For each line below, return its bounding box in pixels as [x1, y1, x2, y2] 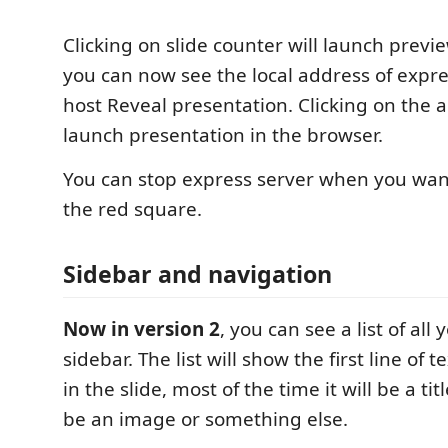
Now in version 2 [63, 316, 220, 342]
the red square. [63, 195, 202, 222]
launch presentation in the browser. [63, 121, 383, 148]
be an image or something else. [63, 406, 348, 432]
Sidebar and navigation [63, 258, 332, 290]
